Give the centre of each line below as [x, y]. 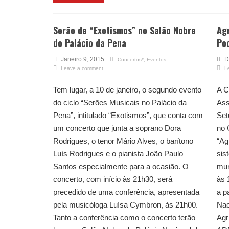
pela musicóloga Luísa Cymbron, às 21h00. [125, 205]
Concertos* [131, 60]
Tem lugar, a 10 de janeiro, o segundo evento [127, 90]
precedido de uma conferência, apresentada [126, 192]
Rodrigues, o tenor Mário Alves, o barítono [123, 141]
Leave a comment [82, 68]
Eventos [156, 60]
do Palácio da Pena [90, 43]
